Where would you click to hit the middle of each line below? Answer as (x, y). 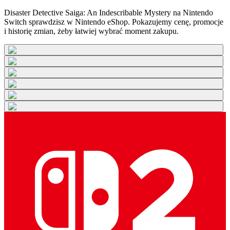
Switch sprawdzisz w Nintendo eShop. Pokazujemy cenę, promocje (114, 22)
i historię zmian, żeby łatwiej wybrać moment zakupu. (91, 31)
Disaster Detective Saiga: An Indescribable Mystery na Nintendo (109, 13)
